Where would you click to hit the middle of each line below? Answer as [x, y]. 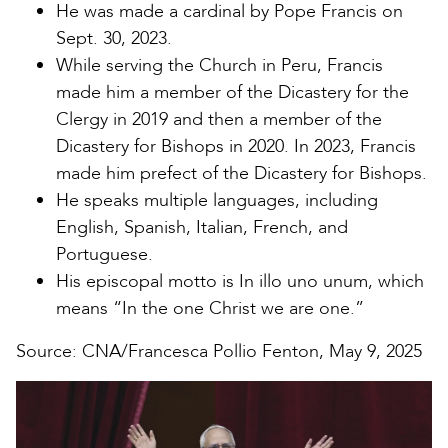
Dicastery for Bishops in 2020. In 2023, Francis [236, 146]
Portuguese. [104, 254]
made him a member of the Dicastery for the [232, 92]
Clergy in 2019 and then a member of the [219, 119]
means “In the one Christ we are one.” [210, 308]
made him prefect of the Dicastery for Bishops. [241, 173]
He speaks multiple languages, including [217, 200]
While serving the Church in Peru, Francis [219, 65]
